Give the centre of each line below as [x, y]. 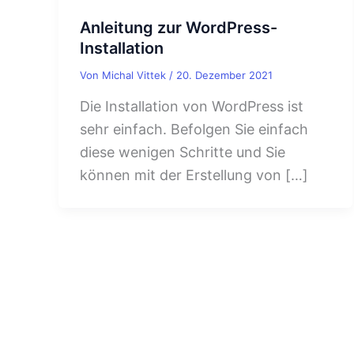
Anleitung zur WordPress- [179, 28]
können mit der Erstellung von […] [194, 175]
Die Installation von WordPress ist [192, 106]
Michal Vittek [136, 75]
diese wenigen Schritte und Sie [183, 152]
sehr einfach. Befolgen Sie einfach [194, 129]
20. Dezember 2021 [224, 75]
